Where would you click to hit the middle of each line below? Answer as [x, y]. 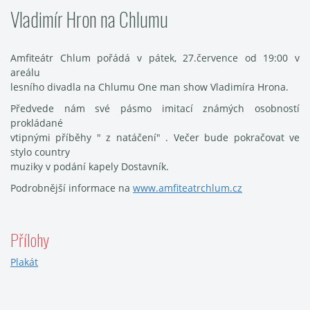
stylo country [40, 152]
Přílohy [30, 239]
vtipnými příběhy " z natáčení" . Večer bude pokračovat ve [155, 137]
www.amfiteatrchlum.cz [188, 188]
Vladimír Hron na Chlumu [89, 19]
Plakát [24, 262]
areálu [25, 72]
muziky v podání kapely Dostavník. [90, 166]
